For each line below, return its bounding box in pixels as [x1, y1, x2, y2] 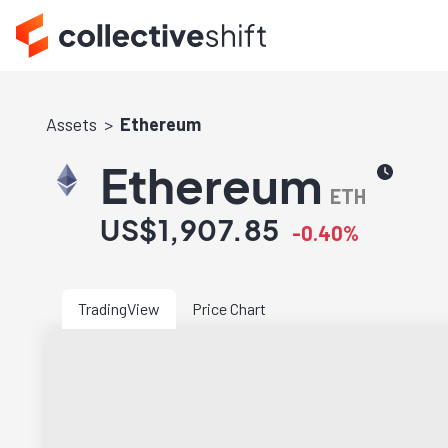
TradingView [78, 299, 160, 318]
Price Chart [192, 299, 266, 318]
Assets [46, 113, 97, 135]
